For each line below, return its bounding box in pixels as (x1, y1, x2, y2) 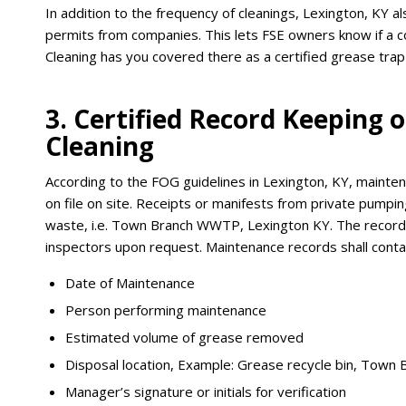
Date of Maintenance (65, 274, 195, 293)
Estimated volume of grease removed (65, 328, 304, 347)
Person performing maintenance (65, 301, 266, 320)
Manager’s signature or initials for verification (65, 382, 346, 401)
